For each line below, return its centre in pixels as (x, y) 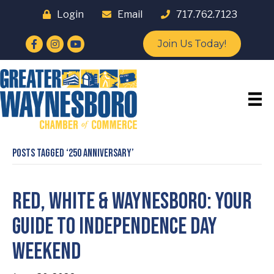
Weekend (46, 252)
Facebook (48, 42)
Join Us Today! (192, 44)
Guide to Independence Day (115, 227)
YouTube (87, 42)
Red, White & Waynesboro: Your (132, 202)
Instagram (70, 42)
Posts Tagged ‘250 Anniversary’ (73, 153)
